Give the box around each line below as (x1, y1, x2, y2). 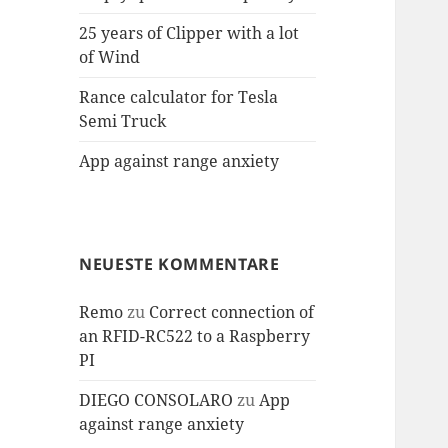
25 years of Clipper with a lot (79, 22, 300, 45)
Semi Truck (79, 110, 167, 133)
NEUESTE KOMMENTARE (79, 253, 280, 276)
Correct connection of (149, 301, 315, 324)
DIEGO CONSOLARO (79, 389, 234, 412)
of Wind (79, 46, 141, 69)
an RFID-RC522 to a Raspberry (79, 325, 311, 348)
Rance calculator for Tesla (79, 86, 279, 109)
